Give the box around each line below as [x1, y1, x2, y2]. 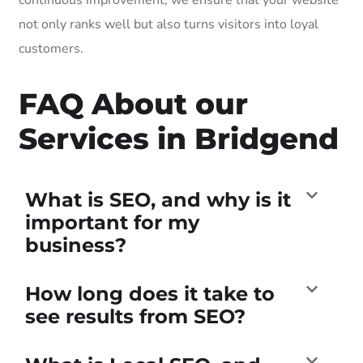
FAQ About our [19, 85, 248, 122]
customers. [19, 39, 83, 58]
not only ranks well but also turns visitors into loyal [19, 15, 318, 33]
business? [25, 233, 126, 257]
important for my [25, 210, 199, 234]
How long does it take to [25, 281, 275, 305]
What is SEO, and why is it [25, 187, 291, 211]
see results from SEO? [25, 304, 246, 328]
